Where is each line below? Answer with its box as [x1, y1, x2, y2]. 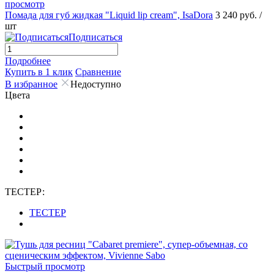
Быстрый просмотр [5, 261, 85, 272]
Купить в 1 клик [5, 66, 73, 77]
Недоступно [70, 78, 121, 89]
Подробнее [5, 55, 51, 66]
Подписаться [68, 31, 122, 42]
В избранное [5, 78, 57, 89]
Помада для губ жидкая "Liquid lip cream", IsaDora [5, 9, 213, 20]
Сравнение [75, 66, 121, 77]
